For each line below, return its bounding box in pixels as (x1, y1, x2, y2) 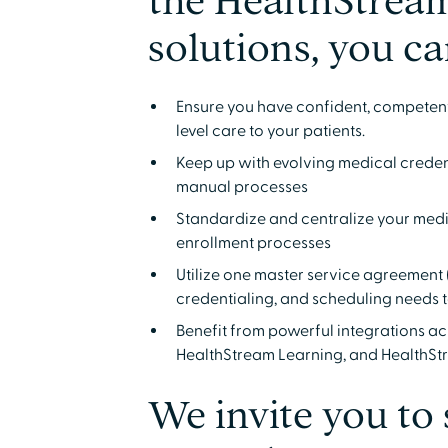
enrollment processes (175, 233, 331, 253)
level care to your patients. (175, 121, 365, 141)
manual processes (175, 177, 308, 197)
